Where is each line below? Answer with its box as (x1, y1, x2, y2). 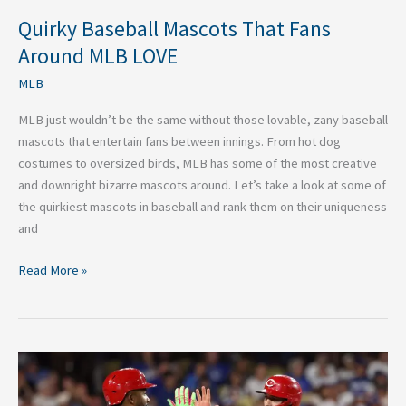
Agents (17, 375, 56, 392)
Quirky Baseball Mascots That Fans (18, 14, 331, 42)
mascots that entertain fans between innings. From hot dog (18, 133, 341, 150)
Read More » (18, 262, 87, 279)
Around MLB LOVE (18, 42, 178, 69)
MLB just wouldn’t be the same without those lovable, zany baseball (18, 111, 388, 129)
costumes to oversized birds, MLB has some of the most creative (18, 155, 377, 172)
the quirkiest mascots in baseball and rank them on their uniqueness (18, 198, 387, 216)
